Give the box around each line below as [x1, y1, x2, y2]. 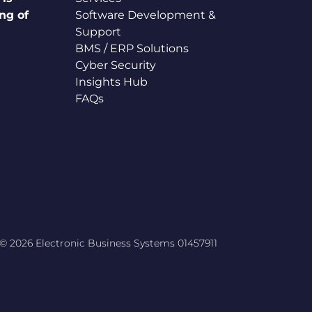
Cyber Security [75, 58, 156, 72]
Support [75, 25, 121, 38]
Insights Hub [75, 75, 148, 88]
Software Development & [75, 8, 216, 22]
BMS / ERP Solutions [75, 42, 189, 55]
